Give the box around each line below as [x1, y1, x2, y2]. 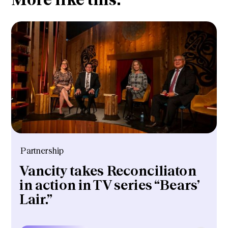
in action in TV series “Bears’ [19, 177, 199, 194]
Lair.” [19, 191, 53, 208]
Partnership [20, 145, 64, 156]
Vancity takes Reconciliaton [19, 163, 196, 180]
